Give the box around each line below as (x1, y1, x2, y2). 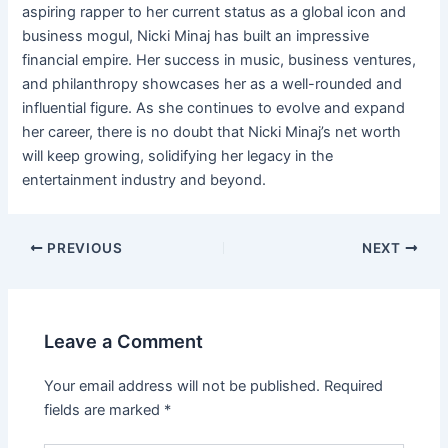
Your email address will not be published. (44, 376, 321, 395)
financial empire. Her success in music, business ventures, (22, 51, 417, 70)
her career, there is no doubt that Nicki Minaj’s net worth (22, 123, 402, 142)
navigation (6, 262, 78, 281)
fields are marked (44, 400, 165, 419)
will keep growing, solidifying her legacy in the (22, 147, 334, 166)
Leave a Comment (44, 329, 204, 352)
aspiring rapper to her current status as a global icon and (22, 3, 407, 22)
